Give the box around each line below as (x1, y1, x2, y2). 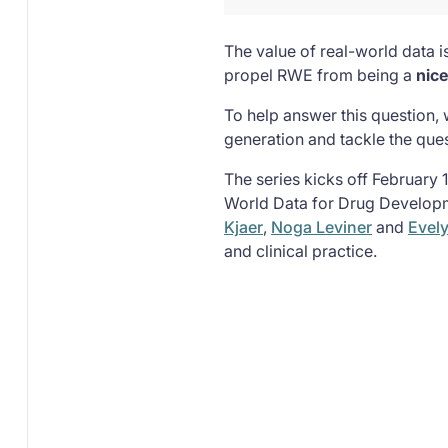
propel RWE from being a (224, 65, 416, 85)
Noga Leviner (271, 217, 372, 237)
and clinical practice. (224, 241, 377, 261)
